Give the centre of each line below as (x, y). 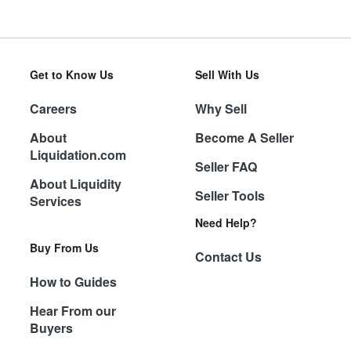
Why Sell (221, 108)
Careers (53, 108)
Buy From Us (64, 247)
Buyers (51, 327)
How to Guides (73, 281)
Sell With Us (227, 74)
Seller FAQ (226, 166)
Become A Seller (244, 137)
